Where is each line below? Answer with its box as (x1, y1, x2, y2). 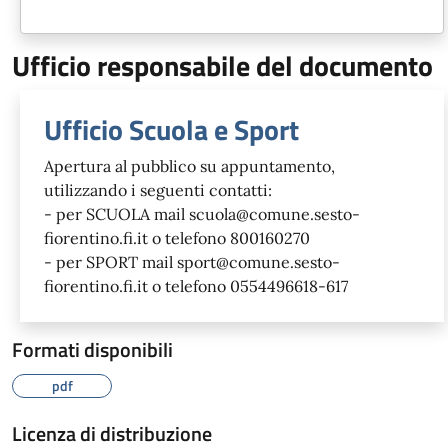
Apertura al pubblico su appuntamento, (44, 155, 335, 176)
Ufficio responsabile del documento (12, 43, 433, 87)
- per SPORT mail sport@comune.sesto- (44, 251, 340, 272)
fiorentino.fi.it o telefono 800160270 (44, 227, 310, 248)
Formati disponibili (12, 333, 173, 365)
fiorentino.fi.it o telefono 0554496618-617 (44, 275, 348, 296)
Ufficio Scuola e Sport (44, 107, 299, 151)
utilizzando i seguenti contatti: (44, 179, 272, 200)
